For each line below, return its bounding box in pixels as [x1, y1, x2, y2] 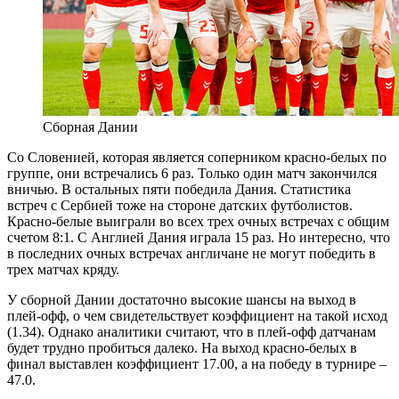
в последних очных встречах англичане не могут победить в [7, 245, 376, 261]
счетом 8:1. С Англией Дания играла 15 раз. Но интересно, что [7, 229, 390, 245]
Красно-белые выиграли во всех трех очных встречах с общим [7, 213, 389, 229]
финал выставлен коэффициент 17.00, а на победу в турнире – [7, 355, 387, 371]
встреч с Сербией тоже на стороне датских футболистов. [7, 197, 353, 213]
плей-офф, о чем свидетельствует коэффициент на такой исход [7, 307, 387, 323]
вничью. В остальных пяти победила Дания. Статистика [7, 181, 351, 197]
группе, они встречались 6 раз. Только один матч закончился [7, 165, 377, 181]
